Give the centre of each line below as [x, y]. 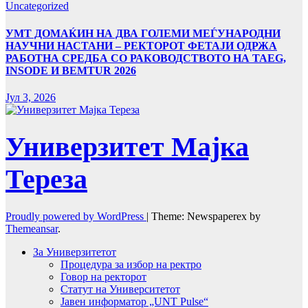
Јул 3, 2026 [31, 97]
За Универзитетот [75, 252]
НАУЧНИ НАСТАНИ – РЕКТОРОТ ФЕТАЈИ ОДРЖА [141, 45]
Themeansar [32, 228]
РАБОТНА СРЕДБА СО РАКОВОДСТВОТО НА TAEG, [146, 58]
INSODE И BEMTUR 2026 [71, 70]
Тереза [46, 179]
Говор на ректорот [103, 276]
